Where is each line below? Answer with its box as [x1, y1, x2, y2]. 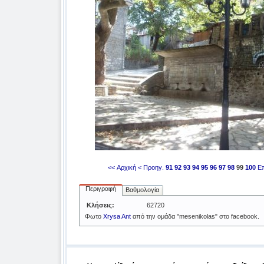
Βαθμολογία [126, 186, 159, 193]
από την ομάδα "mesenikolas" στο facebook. [130, 213, 259, 220]
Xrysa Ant [103, 213, 131, 220]
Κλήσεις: [86, 202, 114, 209]
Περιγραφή [85, 185, 116, 192]
